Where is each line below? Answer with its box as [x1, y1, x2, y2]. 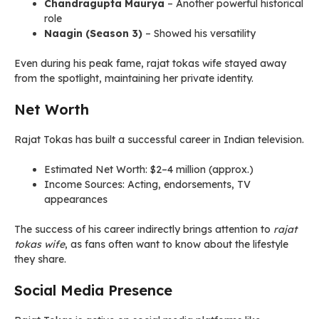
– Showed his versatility [142, 27, 256, 40]
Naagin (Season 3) [44, 27, 142, 40]
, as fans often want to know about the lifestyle [65, 238, 288, 251]
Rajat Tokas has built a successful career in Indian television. [14, 133, 304, 146]
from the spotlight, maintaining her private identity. [14, 72, 253, 85]
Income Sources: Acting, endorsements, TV [44, 178, 251, 191]
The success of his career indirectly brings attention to [14, 223, 273, 236]
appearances [44, 193, 108, 206]
